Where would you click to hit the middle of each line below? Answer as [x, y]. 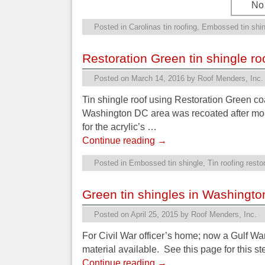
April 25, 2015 [154, 214]
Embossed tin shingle [166, 163]
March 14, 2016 [158, 78]
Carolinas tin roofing [163, 27]
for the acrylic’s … [119, 127]
